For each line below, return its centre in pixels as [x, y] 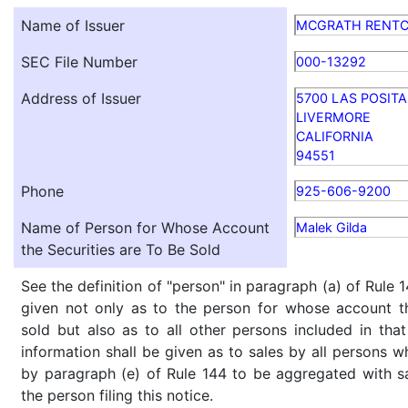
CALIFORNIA [335, 136]
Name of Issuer [73, 25]
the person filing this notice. [117, 395]
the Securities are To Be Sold [121, 250]
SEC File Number [79, 62]
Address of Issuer [81, 98]
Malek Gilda [331, 227]
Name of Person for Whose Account [145, 228]
